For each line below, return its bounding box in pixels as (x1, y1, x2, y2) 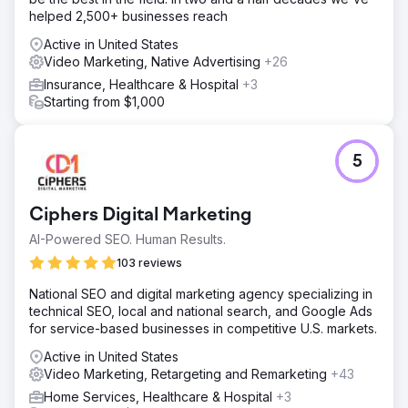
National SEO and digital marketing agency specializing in (29, 285, 372, 301)
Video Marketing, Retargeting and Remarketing (44, 365, 331, 382)
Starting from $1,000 (44, 93, 165, 109)
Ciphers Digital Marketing (29, 205, 252, 226)
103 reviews (117, 255, 182, 270)
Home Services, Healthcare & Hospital (44, 388, 276, 404)
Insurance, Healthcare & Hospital (44, 76, 242, 92)
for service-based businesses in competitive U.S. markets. (29, 320, 377, 336)
